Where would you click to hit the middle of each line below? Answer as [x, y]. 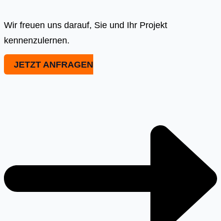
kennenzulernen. [37, 40]
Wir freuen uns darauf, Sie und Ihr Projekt [86, 25]
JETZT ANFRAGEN [54, 65]
